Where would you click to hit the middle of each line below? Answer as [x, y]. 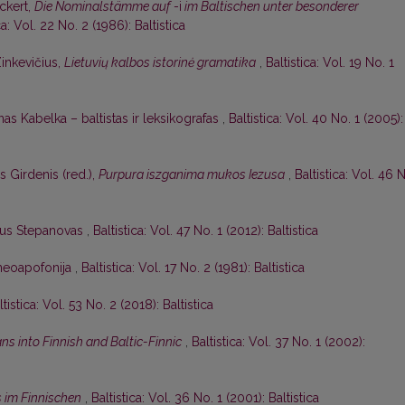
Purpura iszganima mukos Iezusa [192, 175]
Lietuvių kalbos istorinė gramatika [160, 63]
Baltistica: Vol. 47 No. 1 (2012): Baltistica [206, 231]
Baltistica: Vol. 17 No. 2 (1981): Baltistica [193, 268]
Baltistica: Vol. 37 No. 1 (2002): [278, 342]
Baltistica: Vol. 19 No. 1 [330, 63]
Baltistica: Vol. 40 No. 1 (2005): [316, 119]
